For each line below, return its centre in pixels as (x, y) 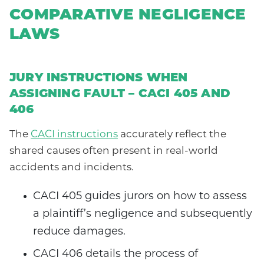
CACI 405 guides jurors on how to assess (140, 197)
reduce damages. (81, 232)
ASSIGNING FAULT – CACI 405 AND (120, 95)
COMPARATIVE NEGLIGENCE (128, 16)
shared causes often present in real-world (114, 151)
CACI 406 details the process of (115, 255)
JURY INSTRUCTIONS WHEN (99, 79)
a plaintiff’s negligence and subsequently (143, 214)
